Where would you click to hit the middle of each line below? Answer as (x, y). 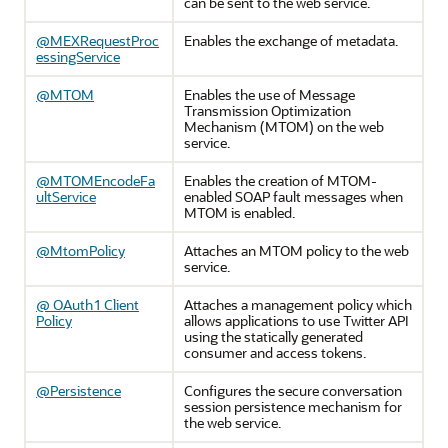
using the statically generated (273, 336)
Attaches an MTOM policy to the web (296, 250)
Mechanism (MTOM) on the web (284, 126)
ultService (66, 196)
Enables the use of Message (269, 94)
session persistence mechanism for (293, 406)
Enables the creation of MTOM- (280, 180)
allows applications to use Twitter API (296, 320)
